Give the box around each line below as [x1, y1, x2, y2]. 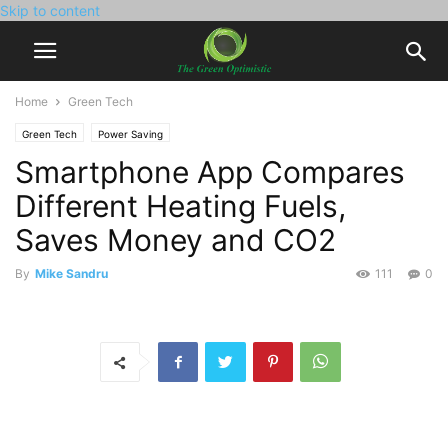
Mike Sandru [35, 266, 108, 281]
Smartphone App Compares [15, 154, 405, 190]
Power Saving [98, 128, 163, 140]
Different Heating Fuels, [15, 188, 346, 224]
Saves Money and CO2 [15, 222, 336, 258]
